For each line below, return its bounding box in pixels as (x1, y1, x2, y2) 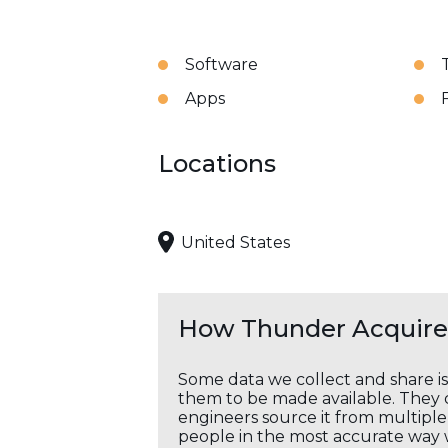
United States (181, 232, 290, 252)
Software (185, 55, 258, 74)
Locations (158, 149, 276, 178)
